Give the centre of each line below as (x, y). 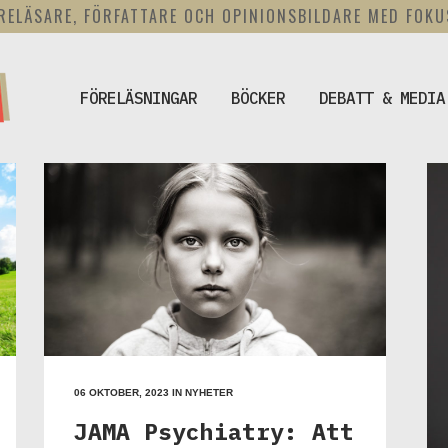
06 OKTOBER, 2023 (121, 392)
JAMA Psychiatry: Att (214, 430)
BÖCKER (258, 98)
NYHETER (209, 392)
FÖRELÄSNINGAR (138, 98)
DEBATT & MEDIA (382, 98)
